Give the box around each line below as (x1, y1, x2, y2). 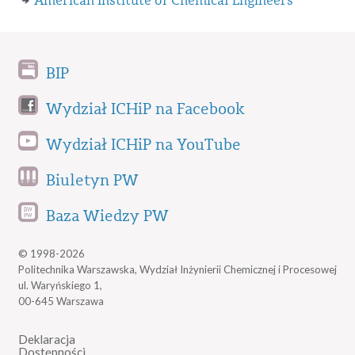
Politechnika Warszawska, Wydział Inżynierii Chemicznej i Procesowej (18, 262, 337, 276)
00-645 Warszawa (18, 294, 104, 307)
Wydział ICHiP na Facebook (46, 98, 245, 120)
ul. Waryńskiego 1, (18, 278, 102, 292)
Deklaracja (18, 332, 75, 347)
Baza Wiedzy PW (46, 205, 169, 227)
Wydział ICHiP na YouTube (46, 134, 241, 155)
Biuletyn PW (46, 170, 139, 191)
